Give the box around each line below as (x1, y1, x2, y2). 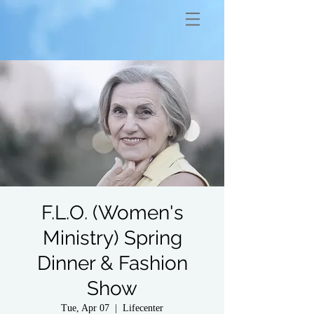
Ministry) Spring (42, 226, 182, 250)
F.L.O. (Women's (41, 201, 184, 224)
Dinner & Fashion (36, 252, 188, 275)
